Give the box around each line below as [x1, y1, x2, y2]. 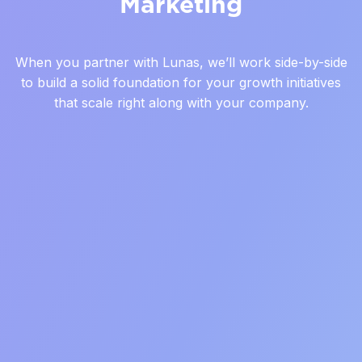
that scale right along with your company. [53, 94, 309, 111]
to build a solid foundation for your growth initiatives [21, 74, 341, 90]
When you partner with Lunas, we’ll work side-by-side [15, 53, 347, 70]
